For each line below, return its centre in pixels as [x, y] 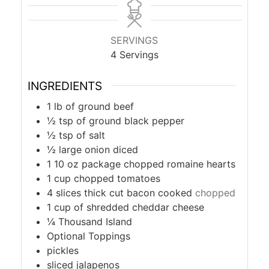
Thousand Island [95, 221]
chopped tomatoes [117, 178]
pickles [62, 250]
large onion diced [98, 149]
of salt [90, 135]
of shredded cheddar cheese [139, 207]
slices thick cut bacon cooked [124, 192]
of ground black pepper [130, 120]
